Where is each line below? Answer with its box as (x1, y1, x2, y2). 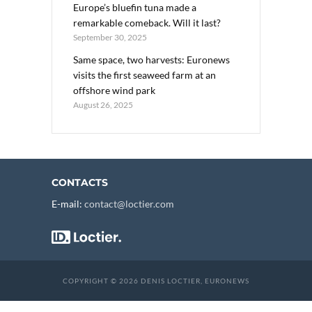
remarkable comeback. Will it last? (73, 16, 221, 29)
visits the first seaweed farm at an (73, 68, 216, 81)
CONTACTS (52, 175, 108, 189)
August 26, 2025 (73, 99, 133, 110)
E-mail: (52, 197, 84, 210)
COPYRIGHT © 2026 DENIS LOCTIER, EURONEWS (63, 276, 249, 285)
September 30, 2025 (73, 31, 147, 42)
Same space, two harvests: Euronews (73, 53, 230, 65)
